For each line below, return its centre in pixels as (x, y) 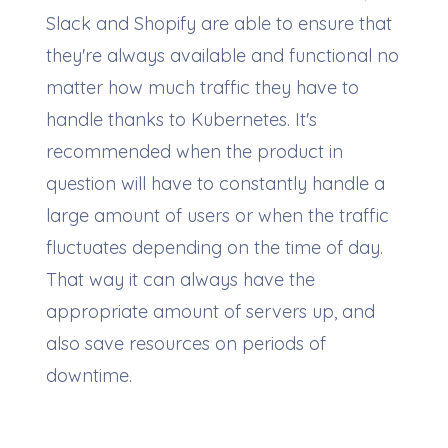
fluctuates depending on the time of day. (214, 247)
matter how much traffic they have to (202, 87)
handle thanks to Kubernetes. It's (181, 119)
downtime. (88, 375)
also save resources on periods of (185, 343)
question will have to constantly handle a (215, 183)
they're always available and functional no (222, 55)
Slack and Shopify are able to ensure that (218, 23)
